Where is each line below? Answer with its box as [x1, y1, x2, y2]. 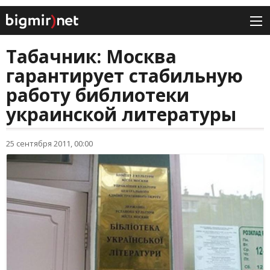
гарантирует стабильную [6, 63, 243, 89]
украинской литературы [6, 102, 236, 127]
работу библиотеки [6, 83, 189, 108]
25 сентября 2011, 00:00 [6, 138, 93, 149]
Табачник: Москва [6, 44, 177, 69]
